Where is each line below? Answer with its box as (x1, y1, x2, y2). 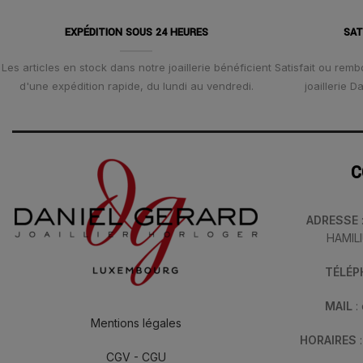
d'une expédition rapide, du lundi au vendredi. (19, 79, 254, 93)
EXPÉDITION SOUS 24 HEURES (64, 25, 208, 41)
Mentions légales (91, 315, 181, 330)
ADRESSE (305, 212, 358, 227)
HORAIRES (299, 332, 360, 347)
